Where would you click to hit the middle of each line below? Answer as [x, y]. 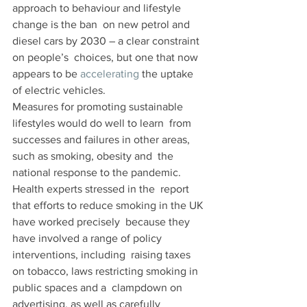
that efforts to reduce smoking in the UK [109, 205]
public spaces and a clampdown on [99, 287]
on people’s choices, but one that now [107, 57]
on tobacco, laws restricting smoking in [107, 271]
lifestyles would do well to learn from [103, 123]
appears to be [46, 73]
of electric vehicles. [59, 90]
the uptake [168, 73]
